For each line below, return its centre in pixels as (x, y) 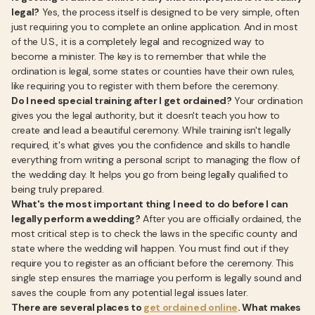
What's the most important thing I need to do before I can (150, 204)
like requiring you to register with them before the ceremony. (145, 86)
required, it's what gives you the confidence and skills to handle (151, 145)
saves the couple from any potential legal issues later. (130, 292)
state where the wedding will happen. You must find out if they (150, 248)
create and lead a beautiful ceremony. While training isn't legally (151, 130)
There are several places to (78, 307)
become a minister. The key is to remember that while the (139, 56)
